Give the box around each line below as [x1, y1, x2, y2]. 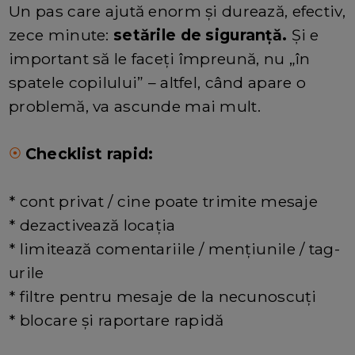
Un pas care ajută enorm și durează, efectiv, [9, 2, 345, 21]
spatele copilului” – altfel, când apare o [9, 73, 307, 93]
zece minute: [9, 25, 113, 45]
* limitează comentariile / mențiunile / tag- [9, 239, 340, 259]
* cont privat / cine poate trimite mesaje [9, 192, 319, 212]
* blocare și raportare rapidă [9, 311, 224, 330]
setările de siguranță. [113, 25, 288, 45]
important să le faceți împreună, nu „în [9, 49, 311, 69]
